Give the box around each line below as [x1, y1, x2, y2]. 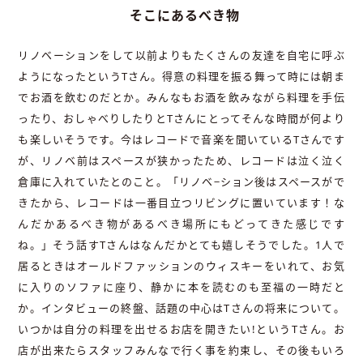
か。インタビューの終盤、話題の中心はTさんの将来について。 [18, 301, 345, 316]
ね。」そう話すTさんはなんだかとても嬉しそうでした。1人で [18, 237, 345, 253]
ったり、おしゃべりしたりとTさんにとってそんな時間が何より [18, 111, 345, 126]
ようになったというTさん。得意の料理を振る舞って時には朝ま [18, 69, 345, 84]
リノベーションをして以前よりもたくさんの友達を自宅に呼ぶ [18, 48, 345, 63]
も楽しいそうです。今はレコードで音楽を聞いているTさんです [18, 132, 345, 147]
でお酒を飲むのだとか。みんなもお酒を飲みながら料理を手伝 [18, 90, 345, 105]
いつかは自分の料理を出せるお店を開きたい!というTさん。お [18, 322, 345, 337]
